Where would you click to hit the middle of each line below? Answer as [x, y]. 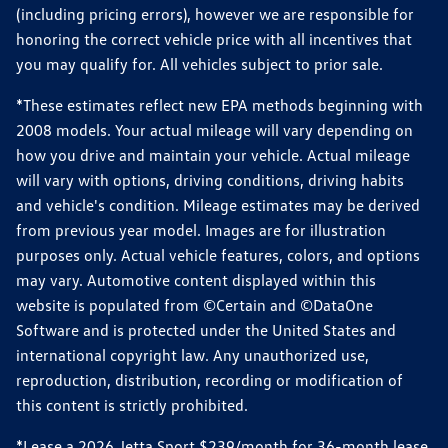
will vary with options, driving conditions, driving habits [210, 179]
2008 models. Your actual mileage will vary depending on [214, 129]
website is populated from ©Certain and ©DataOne [194, 304]
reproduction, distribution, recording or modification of [209, 379]
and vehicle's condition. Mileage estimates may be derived [218, 204]
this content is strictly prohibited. [132, 404]
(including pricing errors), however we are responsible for [215, 13]
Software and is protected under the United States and [206, 329]
